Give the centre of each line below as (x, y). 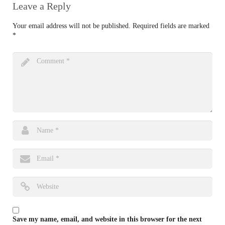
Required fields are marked (171, 26)
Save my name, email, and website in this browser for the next (107, 219)
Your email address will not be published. (72, 26)
